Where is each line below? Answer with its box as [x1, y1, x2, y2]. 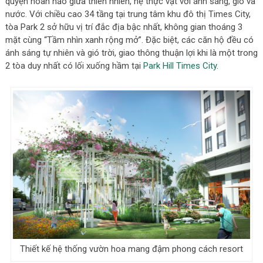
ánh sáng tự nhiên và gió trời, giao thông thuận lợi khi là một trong [5, 48, 258, 59]
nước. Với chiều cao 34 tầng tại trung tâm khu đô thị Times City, [5, 9, 251, 20]
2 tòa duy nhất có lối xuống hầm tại [5, 60, 143, 72]
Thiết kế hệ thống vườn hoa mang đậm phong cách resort [19, 244, 243, 255]
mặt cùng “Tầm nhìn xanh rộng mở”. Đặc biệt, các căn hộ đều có [5, 35, 254, 46]
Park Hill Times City [143, 60, 217, 72]
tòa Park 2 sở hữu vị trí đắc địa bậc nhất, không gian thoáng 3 [5, 22, 242, 33]
